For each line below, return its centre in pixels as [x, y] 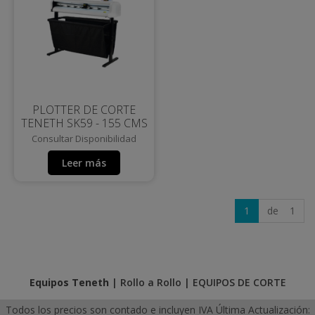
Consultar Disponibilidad [84, 138]
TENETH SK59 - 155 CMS [84, 123]
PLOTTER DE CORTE [84, 109]
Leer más [84, 162]
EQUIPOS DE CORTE [239, 282]
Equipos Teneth [69, 282]
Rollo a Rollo [150, 282]
